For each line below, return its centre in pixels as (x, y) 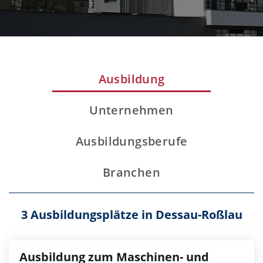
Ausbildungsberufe (131, 141)
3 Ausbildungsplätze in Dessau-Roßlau (131, 215)
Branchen (131, 172)
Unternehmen (131, 110)
